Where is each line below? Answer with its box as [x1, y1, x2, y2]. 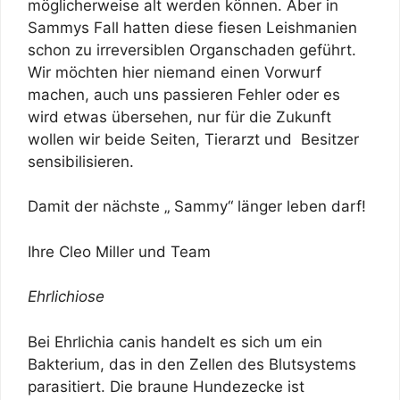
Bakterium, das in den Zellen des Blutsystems [28, 354, 356, 373]
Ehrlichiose [28, 287, 104, 306]
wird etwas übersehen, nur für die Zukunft [28, 107, 331, 126]
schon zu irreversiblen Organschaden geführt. [28, 40, 356, 59]
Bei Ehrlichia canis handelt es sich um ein [28, 332, 322, 351]
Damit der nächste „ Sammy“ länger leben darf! [28, 197, 366, 216]
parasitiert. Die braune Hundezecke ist [28, 377, 304, 396]
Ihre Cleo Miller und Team [28, 242, 211, 261]
